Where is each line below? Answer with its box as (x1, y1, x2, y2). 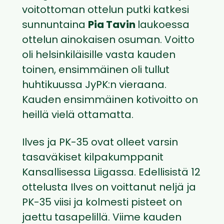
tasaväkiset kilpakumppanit (22, 153, 163, 163)
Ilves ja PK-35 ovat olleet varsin (22, 138, 178, 148)
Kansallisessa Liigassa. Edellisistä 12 (22, 168, 200, 178)
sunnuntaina (22, 20, 88, 31)
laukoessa (137, 20, 189, 31)
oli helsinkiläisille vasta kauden (22, 50, 175, 61)
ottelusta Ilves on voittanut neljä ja (22, 183, 196, 193)
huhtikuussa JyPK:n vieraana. (22, 80, 166, 91)
